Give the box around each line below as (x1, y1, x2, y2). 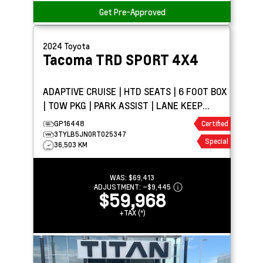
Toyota (64, 40, 90, 51)
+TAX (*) (119, 208, 146, 217)
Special (204, 136, 228, 146)
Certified (201, 119, 228, 128)
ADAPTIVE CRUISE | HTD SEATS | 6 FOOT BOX (43, 85, 227, 97)
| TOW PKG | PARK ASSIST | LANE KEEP (43, 99, 203, 112)
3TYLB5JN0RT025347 (54, 129, 126, 139)
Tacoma (43, 50, 96, 69)
